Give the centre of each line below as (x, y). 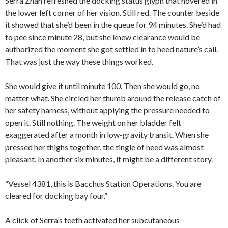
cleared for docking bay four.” (56, 196)
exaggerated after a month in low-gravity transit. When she (107, 135)
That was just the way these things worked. (79, 62)
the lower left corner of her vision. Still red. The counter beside (112, 13)
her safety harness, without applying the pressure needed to (107, 110)
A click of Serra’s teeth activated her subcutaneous (92, 220)
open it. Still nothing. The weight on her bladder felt (93, 123)
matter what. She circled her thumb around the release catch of (113, 98)
